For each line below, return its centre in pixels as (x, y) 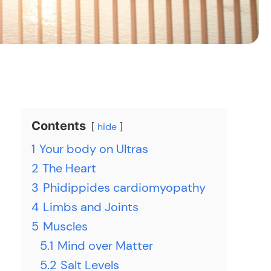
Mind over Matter (105, 246)
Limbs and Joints (91, 207)
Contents (59, 126)
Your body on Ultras (94, 149)
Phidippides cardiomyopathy (124, 188)
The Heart (69, 168)
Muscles (65, 226)
